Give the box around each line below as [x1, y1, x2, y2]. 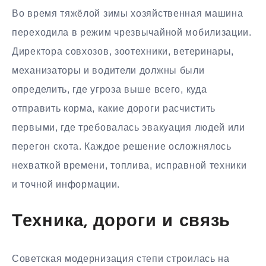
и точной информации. [12, 179, 120, 190]
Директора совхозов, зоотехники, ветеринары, [12, 46, 235, 57]
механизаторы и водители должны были [12, 65, 205, 76]
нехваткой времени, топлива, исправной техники [12, 160, 247, 171]
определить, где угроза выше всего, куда [12, 84, 207, 95]
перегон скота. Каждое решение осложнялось [12, 141, 232, 152]
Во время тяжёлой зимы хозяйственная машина [12, 8, 243, 19]
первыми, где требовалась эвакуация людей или [12, 122, 245, 133]
